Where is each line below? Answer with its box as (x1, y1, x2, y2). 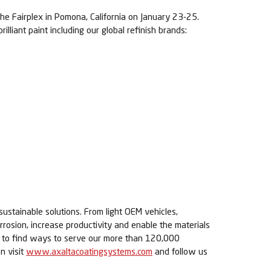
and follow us (152, 246, 207, 256)
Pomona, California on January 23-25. (54, 11, 199, 22)
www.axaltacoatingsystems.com (26, 246, 152, 256)
